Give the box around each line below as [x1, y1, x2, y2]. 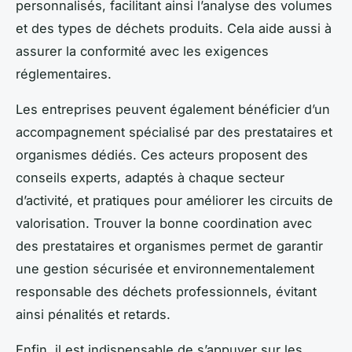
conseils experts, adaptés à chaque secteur [16, 169, 284, 185]
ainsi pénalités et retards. [16, 306, 170, 322]
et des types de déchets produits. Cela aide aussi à [16, 20, 332, 36]
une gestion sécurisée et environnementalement [16, 260, 314, 277]
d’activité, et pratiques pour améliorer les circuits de [16, 192, 333, 208]
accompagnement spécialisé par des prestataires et [16, 123, 332, 140]
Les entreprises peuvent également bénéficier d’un [16, 101, 330, 117]
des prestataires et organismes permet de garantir [16, 237, 323, 254]
